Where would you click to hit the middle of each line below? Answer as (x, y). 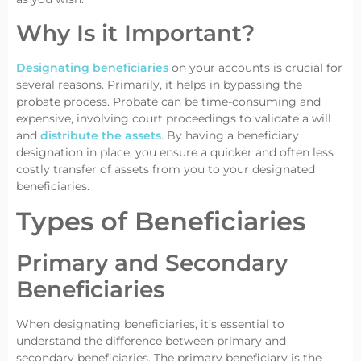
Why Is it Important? (135, 33)
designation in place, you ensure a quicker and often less (175, 152)
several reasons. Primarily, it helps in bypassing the (159, 84)
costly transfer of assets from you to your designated (166, 169)
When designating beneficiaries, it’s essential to (150, 324)
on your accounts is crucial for (255, 67)
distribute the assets (101, 135)
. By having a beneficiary (230, 135)
